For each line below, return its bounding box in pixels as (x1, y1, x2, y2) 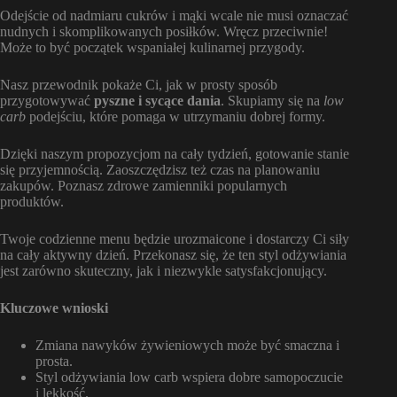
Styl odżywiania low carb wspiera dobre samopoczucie (35, 369, 343, 385)
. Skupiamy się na (221, 92, 323, 108)
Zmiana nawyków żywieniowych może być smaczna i (35, 337, 339, 353)
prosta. (35, 353, 73, 369)
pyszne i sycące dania (94, 92, 221, 108)
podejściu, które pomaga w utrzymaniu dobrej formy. (26, 108, 325, 124)
